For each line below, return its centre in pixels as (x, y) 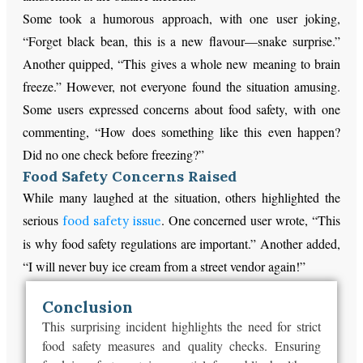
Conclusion (88, 306)
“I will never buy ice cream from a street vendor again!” (164, 266)
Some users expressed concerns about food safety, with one (181, 109)
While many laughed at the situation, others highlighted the (181, 197)
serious (43, 220)
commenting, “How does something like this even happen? (181, 131)
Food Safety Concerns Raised (130, 176)
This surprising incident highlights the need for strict (181, 326)
